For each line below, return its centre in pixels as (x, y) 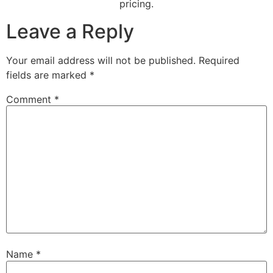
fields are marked (48, 75)
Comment (30, 99)
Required (219, 60)
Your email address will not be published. (101, 60)
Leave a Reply (70, 31)
